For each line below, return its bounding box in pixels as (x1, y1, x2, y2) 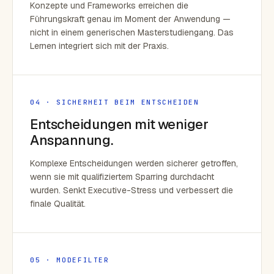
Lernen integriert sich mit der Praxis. (30, 40, 169, 51)
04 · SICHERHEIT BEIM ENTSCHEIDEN (30, 98, 199, 106)
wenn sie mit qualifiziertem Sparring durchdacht (30, 171, 214, 182)
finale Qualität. (30, 198, 86, 209)
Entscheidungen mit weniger (30, 116, 209, 133)
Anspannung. (30, 131, 113, 149)
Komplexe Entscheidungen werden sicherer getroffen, (30, 158, 238, 169)
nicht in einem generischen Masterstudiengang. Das (30, 27, 234, 38)
